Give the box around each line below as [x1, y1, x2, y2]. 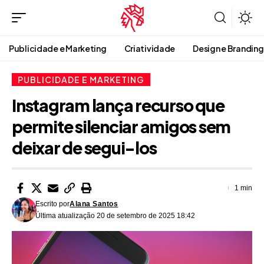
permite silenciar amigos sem [12, 116, 231, 137]
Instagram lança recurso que [12, 95, 225, 116]
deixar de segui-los [12, 137, 157, 159]
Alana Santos [70, 200, 118, 209]
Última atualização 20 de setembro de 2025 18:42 [35, 212, 196, 220]
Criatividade [124, 43, 176, 54]
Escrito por [35, 200, 70, 209]
